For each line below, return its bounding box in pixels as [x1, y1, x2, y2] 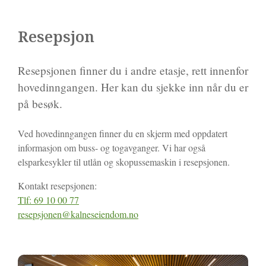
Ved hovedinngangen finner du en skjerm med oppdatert [18, 126, 227, 140]
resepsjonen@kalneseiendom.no [18, 207, 138, 220]
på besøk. [18, 96, 66, 111]
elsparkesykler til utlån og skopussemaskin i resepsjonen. [18, 155, 230, 168]
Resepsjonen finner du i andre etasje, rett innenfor [18, 62, 248, 78]
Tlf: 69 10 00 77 [18, 193, 79, 206]
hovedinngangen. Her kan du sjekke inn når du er [18, 79, 248, 94]
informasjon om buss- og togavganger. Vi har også [18, 141, 205, 154]
